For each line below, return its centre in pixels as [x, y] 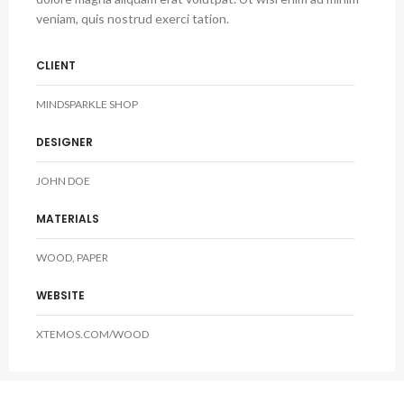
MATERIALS [68, 219]
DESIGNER [64, 142]
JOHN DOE [63, 181]
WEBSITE [60, 295]
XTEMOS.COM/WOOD [92, 334]
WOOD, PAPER [72, 257]
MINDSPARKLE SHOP [87, 104]
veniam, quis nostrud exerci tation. [133, 18]
